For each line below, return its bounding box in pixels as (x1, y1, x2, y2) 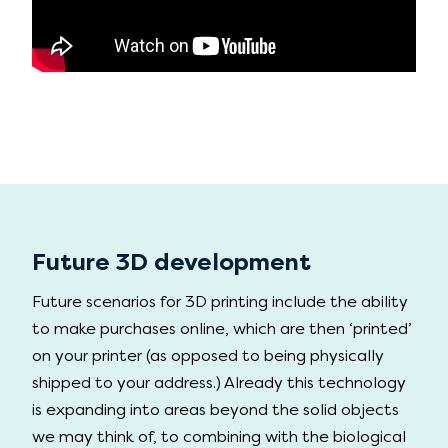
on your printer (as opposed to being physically (32, 346, 384, 366)
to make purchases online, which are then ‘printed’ (32, 319, 412, 339)
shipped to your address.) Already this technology (32, 373, 406, 393)
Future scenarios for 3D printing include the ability (32, 292, 408, 312)
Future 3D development (32, 247, 311, 276)
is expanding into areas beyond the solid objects (32, 400, 399, 420)
